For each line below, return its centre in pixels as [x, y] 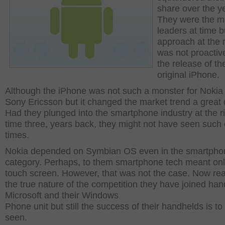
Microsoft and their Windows [62, 195]
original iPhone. [188, 75]
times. [17, 135]
